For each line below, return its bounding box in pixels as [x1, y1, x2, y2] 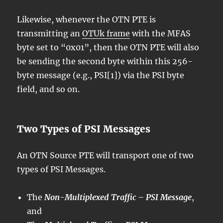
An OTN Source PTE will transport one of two [17, 150, 194, 160]
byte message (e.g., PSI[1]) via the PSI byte [17, 70, 185, 80]
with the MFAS [130, 28, 191, 38]
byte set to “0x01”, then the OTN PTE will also [17, 42, 200, 52]
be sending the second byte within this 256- [17, 56, 193, 66]
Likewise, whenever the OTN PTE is [17, 14, 156, 24]
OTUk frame [82, 28, 130, 38]
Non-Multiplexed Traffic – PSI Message [44, 192, 192, 202]
